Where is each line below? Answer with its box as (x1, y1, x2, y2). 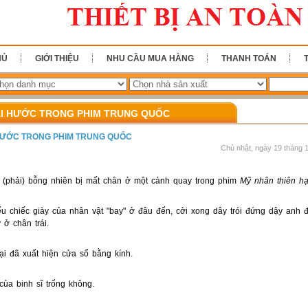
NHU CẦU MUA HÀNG (107, 54, 194, 63)
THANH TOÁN (221, 54, 276, 63)
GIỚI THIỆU (35, 54, 79, 63)
